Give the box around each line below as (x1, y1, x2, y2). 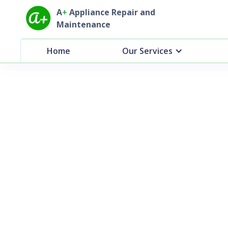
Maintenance (56, 18, 110, 30)
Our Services (122, 45, 173, 56)
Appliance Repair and (67, 6, 155, 18)
